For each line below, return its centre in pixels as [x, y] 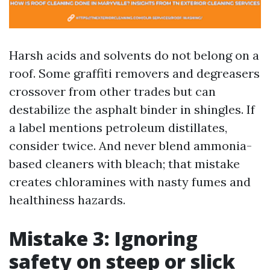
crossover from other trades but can [112, 91]
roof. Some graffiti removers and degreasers [134, 73]
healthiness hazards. [67, 200]
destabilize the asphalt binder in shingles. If [132, 109]
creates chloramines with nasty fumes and [130, 182]
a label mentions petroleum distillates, [118, 127]
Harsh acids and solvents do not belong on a [134, 55]
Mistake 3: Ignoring [103, 238]
